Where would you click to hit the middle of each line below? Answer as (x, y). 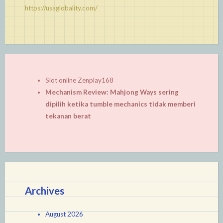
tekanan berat (68, 116)
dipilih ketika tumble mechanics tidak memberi (120, 104)
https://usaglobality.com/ (61, 8)
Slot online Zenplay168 (79, 80)
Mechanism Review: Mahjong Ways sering (112, 92)
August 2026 (64, 214)
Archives (45, 191)
